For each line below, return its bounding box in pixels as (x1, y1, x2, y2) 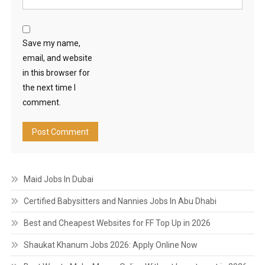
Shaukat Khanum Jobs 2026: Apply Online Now (23, 240, 198, 250)
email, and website (22, 53, 92, 63)
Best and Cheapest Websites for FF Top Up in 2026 (23, 218, 211, 228)
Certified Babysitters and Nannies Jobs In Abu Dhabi (23, 196, 216, 206)
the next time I (22, 83, 76, 92)
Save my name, (22, 38, 80, 48)
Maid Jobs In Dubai (23, 174, 93, 184)
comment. (22, 98, 61, 107)
